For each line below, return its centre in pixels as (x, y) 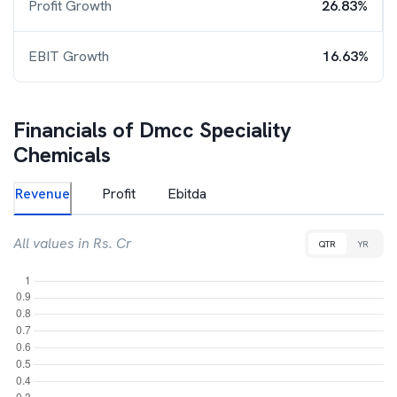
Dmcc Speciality (215, 130)
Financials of (76, 130)
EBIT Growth (69, 56)
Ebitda (187, 194)
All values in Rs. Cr (73, 243)
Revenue (43, 194)
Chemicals (62, 155)
